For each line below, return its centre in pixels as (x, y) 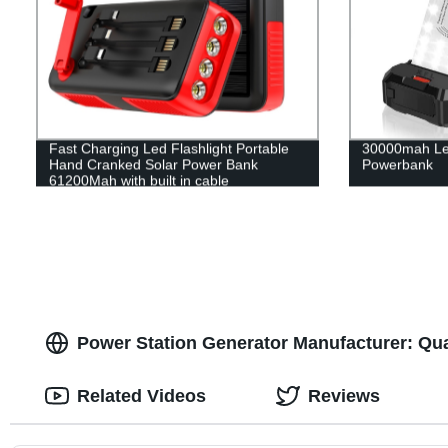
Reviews (343, 395)
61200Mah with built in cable (138, 180)
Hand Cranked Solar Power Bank (153, 164)
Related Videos (141, 395)
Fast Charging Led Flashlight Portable (168, 148)
